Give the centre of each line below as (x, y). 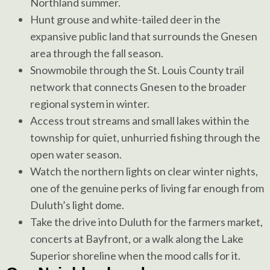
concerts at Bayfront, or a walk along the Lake (137, 239)
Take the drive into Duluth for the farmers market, (146, 222)
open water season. (76, 155)
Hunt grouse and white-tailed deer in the (125, 20)
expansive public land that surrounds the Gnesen (144, 36)
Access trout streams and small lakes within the (140, 121)
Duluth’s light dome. (77, 205)
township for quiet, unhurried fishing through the (145, 138)
